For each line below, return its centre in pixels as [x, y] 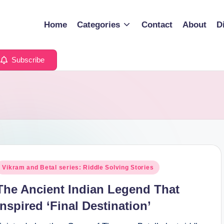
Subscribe [27, 60]
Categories [98, 25]
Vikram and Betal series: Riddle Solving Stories [78, 167]
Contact [157, 25]
